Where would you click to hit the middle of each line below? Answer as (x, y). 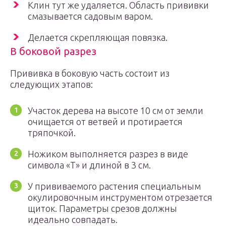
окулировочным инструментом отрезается (120, 197)
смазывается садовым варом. (90, 16)
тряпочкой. (52, 133)
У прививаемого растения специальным (114, 186)
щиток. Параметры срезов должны (102, 208)
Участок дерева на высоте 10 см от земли (116, 110)
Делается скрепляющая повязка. (98, 37)
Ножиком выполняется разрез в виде (108, 154)
